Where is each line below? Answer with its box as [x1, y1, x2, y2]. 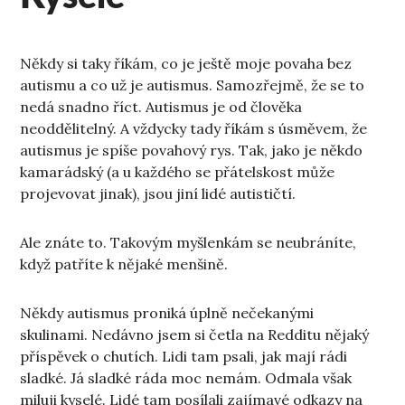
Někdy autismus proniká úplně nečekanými [20, 304, 315, 323]
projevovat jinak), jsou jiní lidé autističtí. [20, 184, 297, 203]
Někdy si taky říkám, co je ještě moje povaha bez [20, 54, 353, 73]
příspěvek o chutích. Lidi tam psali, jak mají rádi [20, 347, 348, 366]
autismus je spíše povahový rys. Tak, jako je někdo [20, 141, 363, 160]
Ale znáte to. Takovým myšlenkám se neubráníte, [20, 233, 357, 252]
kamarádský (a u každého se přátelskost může [20, 163, 335, 182]
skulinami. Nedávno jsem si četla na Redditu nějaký [20, 325, 370, 344]
